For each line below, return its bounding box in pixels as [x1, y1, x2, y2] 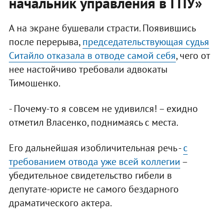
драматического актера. [8, 196, 112, 210]
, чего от [175, 49, 210, 62]
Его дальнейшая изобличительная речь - [8, 141, 183, 155]
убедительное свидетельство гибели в [8, 169, 172, 182]
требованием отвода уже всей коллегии [8, 155, 180, 168]
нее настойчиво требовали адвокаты [8, 63, 167, 76]
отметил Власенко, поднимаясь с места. [8, 116, 178, 129]
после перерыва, [8, 35, 82, 49]
